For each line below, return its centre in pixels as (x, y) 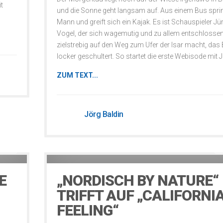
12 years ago (72, 149)
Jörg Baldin (104, 114)
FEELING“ (88, 210)
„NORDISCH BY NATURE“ (138, 180)
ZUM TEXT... (77, 75)
